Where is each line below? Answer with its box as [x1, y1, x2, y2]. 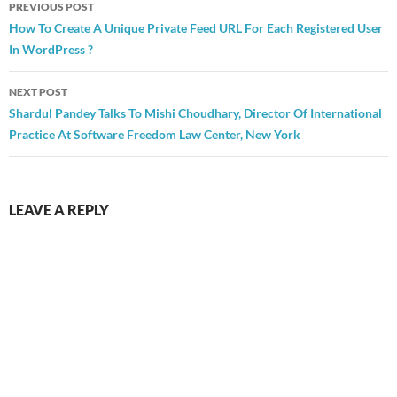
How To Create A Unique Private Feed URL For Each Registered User [9, 20, 383, 36]
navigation [8, 17, 118, 46]
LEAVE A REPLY [9, 201, 109, 219]
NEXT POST [9, 85, 67, 99]
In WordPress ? [9, 42, 93, 58]
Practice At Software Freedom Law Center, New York [9, 127, 300, 143]
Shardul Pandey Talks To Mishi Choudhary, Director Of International [9, 105, 382, 121]
